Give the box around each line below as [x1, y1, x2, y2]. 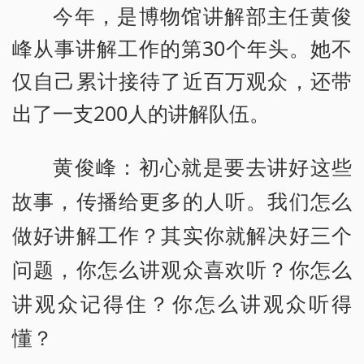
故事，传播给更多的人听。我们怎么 [12, 190, 352, 213]
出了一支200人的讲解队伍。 [12, 98, 270, 127]
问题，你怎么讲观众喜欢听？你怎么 [12, 258, 352, 281]
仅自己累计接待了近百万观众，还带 [12, 66, 352, 94]
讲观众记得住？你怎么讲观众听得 [12, 292, 352, 315]
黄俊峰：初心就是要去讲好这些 [53, 156, 352, 179]
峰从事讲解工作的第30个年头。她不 [12, 33, 352, 62]
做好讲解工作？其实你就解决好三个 [12, 224, 352, 247]
